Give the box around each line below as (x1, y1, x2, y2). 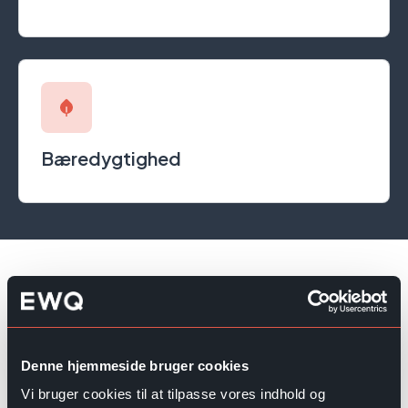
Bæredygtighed (41, 147, 181, 169)
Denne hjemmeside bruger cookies (21, 357, 249, 373)
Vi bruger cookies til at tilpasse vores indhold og (21, 386, 325, 402)
